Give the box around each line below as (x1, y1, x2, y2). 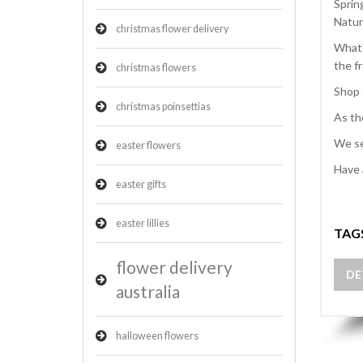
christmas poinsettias (116, 100, 211, 113)
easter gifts (116, 178, 166, 190)
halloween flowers (116, 330, 199, 342)
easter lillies (116, 217, 169, 229)
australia (116, 281, 180, 301)
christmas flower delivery (116, 23, 228, 35)
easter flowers (116, 139, 181, 152)
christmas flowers (116, 62, 196, 74)
